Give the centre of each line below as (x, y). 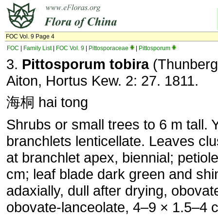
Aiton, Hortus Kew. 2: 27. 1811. (102, 81)
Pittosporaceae (109, 48)
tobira (129, 64)
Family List (37, 48)
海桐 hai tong (47, 102)
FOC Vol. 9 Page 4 (30, 36)
